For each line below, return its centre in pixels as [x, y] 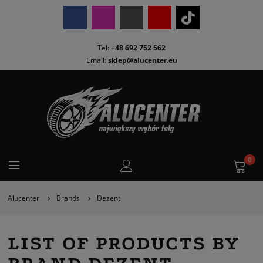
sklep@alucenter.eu [142, 60]
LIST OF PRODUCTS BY [124, 244]
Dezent [108, 198]
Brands [68, 198]
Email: [97, 60]
